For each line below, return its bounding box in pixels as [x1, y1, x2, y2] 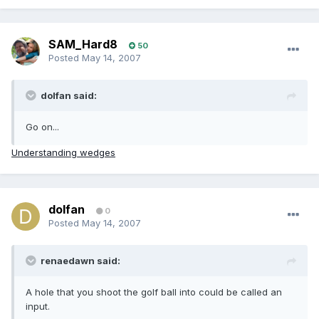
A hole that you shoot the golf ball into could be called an [26, 286, 282, 298]
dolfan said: [41, 90, 97, 102]
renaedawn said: [41, 255, 120, 267]
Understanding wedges [11, 147, 115, 159]
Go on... [26, 121, 59, 133]
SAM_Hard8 [48, 37, 117, 52]
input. [26, 300, 50, 313]
